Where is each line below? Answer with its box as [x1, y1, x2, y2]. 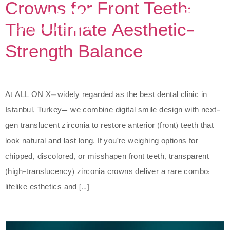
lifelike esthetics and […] [5, 181, 90, 195]
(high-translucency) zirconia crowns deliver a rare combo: [5, 166, 210, 179]
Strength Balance [5, 39, 143, 69]
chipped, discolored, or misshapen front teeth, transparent [5, 150, 209, 164]
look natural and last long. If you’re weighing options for [5, 135, 199, 148]
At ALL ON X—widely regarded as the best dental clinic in [5, 89, 207, 102]
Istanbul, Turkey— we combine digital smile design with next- [5, 104, 220, 118]
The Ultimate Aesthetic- [5, 17, 195, 47]
